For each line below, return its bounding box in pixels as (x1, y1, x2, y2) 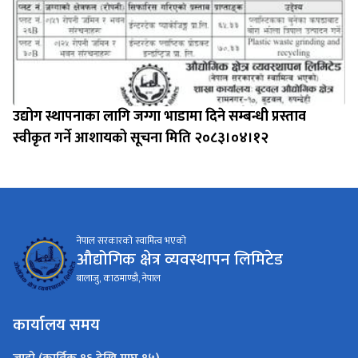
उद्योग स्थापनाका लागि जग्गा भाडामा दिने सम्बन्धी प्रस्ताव (13, 104, 306, 129)
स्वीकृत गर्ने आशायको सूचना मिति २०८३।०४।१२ (13, 125, 268, 150)
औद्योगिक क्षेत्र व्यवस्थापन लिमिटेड (77, 245, 283, 274)
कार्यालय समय (13, 311, 100, 339)
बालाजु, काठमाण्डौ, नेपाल (77, 270, 161, 287)
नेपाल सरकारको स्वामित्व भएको (77, 233, 186, 249)
